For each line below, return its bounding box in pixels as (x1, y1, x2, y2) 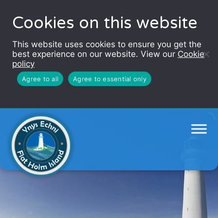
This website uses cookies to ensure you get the (12, 39, 201, 49)
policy (12, 59, 35, 69)
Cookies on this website (12, 13, 198, 33)
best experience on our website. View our (12, 49, 178, 59)
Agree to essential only (73, 74, 146, 83)
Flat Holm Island (12, 94, 113, 110)
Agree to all (22, 74, 58, 83)
